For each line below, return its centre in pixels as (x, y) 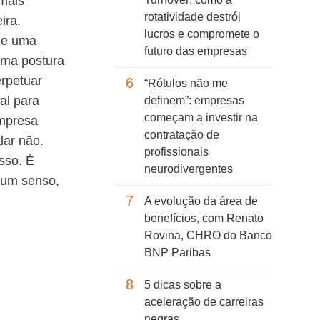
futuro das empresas (196, 51)
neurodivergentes (189, 169)
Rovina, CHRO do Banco (208, 236)
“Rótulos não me (186, 84)
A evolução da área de (201, 201)
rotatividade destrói (192, 17)
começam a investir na (201, 118)
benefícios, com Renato (204, 219)
